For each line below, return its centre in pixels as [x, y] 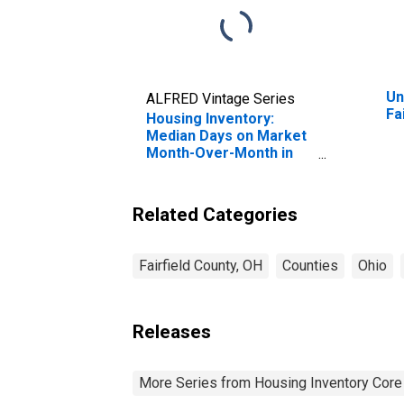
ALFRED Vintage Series [220, 98]
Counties [310, 265]
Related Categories [215, 214]
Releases [172, 331]
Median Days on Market [226, 135]
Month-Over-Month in [220, 152]
